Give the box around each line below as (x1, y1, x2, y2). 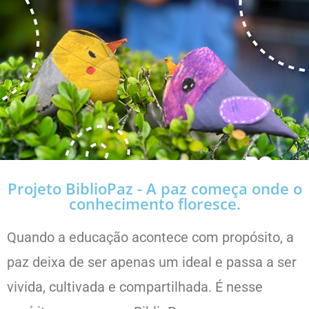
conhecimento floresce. (68, 192, 241, 214)
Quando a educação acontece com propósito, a (7, 228, 294, 246)
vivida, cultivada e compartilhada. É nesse (7, 278, 263, 295)
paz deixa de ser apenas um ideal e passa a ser (7, 253, 297, 270)
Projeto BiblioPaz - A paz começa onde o (7, 177, 302, 199)
